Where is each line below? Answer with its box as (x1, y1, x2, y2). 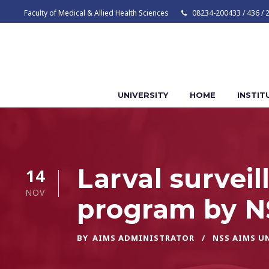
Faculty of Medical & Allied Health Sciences (24, 8, 171, 18)
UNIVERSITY (117, 89, 168, 100)
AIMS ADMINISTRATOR (92, 232, 195, 243)
